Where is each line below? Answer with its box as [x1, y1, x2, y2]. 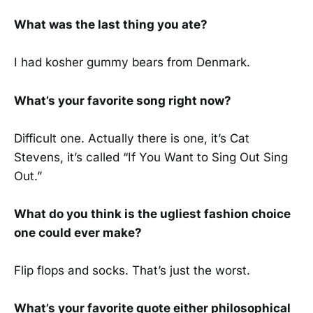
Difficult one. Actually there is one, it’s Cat [14, 131, 249, 145]
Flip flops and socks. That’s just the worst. [14, 263, 250, 278]
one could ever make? [14, 225, 142, 240]
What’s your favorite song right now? [14, 93, 231, 108]
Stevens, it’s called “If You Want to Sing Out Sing [14, 150, 288, 164]
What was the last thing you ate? [14, 17, 208, 32]
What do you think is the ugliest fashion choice [14, 206, 291, 221]
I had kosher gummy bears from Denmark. [14, 55, 250, 70]
